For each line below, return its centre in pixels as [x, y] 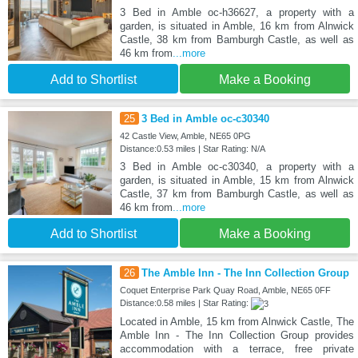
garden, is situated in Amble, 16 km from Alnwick [237, 26]
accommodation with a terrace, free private [237, 348]
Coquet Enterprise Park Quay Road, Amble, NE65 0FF [225, 290]
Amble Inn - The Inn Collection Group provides [237, 335]
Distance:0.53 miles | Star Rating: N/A [192, 148]
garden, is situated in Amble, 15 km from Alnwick [237, 180]
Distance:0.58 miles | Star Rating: [185, 302]
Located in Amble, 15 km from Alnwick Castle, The [237, 321]
